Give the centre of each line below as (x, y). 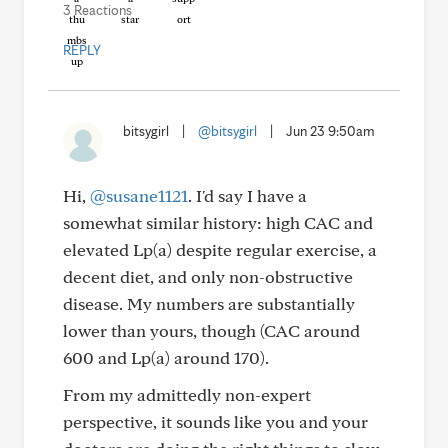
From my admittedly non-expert (187, 394)
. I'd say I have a (247, 195)
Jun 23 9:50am (330, 131)
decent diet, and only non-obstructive (208, 276)
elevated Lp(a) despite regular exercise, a (220, 249)
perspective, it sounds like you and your (215, 421)
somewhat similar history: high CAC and (218, 222)
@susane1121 (139, 195)
